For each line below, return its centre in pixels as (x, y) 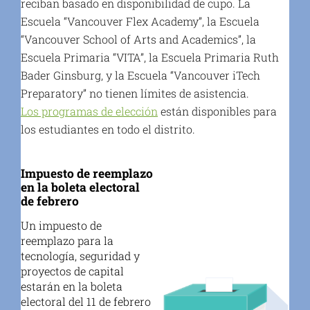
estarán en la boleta (71, 286)
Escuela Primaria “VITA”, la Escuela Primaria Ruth (149, 57)
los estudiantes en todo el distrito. (108, 129)
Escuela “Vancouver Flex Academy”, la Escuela (140, 21)
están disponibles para (218, 111)
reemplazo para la (67, 241)
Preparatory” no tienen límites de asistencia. (135, 93)
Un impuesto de (61, 226)
